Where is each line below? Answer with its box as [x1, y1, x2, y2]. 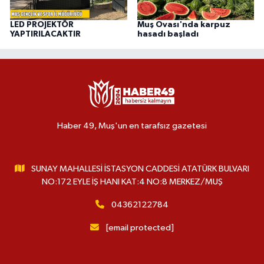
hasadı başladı [137, 29, 199, 38]
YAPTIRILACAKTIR [10, 29, 81, 38]
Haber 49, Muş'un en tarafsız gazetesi [57, 121, 207, 131]
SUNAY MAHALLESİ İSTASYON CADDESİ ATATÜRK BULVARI [31, 164, 250, 174]
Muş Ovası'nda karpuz [137, 20, 230, 29]
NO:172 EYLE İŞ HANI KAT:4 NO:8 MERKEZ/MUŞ [41, 177, 223, 187]
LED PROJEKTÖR [10, 20, 74, 29]
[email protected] [105, 223, 174, 233]
